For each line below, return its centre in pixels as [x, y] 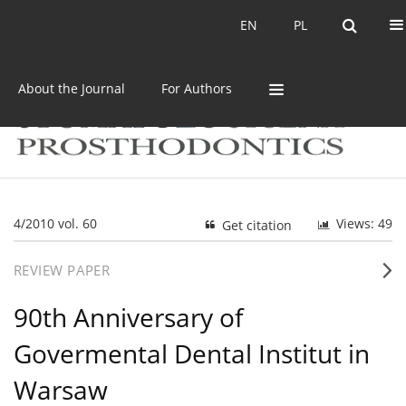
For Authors [197, 88]
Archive [182, 25]
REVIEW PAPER [62, 271]
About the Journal [72, 88]
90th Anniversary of [128, 318]
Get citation [257, 226]
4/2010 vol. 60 [55, 224]
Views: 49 [364, 224]
